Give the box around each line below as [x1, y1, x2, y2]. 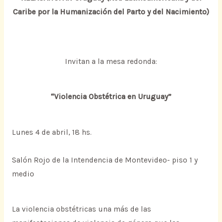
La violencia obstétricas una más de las [11, 205, 151, 214]
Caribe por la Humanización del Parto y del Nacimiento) [13, 7, 209, 17]
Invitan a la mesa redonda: [65, 56, 157, 66]
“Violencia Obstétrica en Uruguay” [51, 92, 171, 102]
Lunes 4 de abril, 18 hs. [11, 127, 92, 137]
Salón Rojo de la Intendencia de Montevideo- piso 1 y [11, 155, 198, 165]
